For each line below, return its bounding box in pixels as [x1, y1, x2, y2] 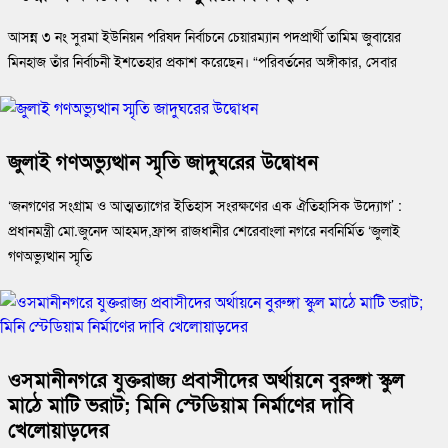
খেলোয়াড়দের [8, 414, 109, 444]
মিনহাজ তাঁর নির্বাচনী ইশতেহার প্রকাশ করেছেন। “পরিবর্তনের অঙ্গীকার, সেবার [8, 51, 397, 72]
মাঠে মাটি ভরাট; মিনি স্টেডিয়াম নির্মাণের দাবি [8, 389, 354, 419]
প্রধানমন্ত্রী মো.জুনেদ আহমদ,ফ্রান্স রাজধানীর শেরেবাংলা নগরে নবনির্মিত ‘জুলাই [8, 220, 400, 241]
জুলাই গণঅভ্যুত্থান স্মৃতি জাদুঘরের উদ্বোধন [8, 146, 318, 176]
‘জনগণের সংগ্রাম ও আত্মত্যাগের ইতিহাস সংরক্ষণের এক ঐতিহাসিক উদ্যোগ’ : [8, 195, 402, 216]
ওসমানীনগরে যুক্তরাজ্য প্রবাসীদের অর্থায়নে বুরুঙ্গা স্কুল [8, 364, 404, 394]
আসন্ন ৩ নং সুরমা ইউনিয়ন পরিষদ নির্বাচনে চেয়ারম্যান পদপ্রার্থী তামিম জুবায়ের [8, 26, 401, 47]
